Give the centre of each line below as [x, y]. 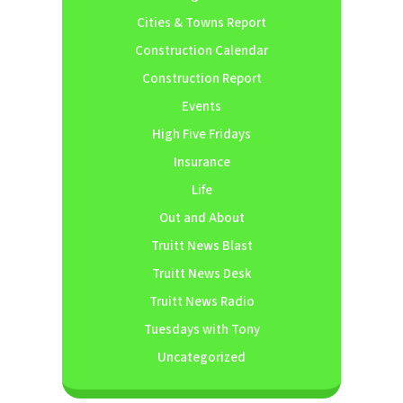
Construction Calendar [201, 51]
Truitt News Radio [201, 302]
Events [201, 107]
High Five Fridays [201, 135]
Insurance [201, 163]
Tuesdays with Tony [201, 330]
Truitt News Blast [201, 246]
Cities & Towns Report [201, 23]
